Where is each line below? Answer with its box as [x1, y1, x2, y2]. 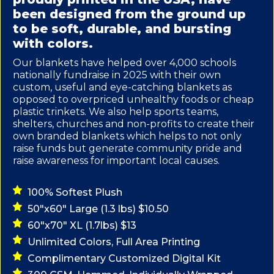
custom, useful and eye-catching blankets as [13, 81, 232, 94]
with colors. [13, 36, 93, 51]
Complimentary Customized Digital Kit [28, 252, 221, 264]
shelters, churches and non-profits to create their [13, 118, 254, 130]
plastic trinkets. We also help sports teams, [13, 106, 218, 118]
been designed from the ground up [13, 7, 246, 22]
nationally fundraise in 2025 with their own [13, 69, 221, 81]
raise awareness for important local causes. [13, 155, 220, 167]
